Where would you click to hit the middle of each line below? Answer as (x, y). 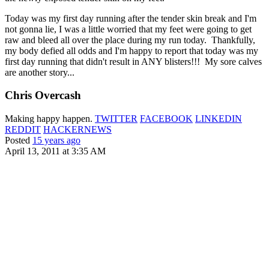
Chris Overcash (43, 95)
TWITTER (116, 119)
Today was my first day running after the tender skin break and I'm (131, 18)
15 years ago (56, 141)
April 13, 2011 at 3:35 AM (55, 151)
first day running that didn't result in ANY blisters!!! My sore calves (133, 61)
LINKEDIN (219, 119)
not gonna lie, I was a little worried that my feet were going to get (128, 29)
